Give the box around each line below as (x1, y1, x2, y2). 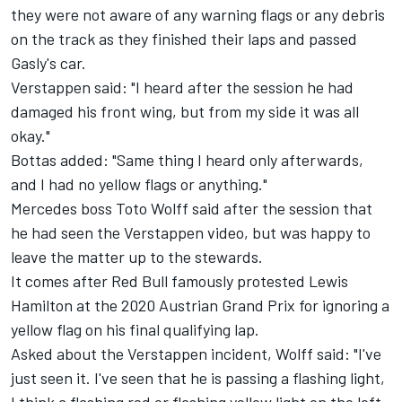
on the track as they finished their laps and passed (11, 28, 357, 48)
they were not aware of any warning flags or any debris (11, 4, 385, 24)
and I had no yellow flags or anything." (11, 173, 267, 194)
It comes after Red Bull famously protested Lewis (11, 270, 348, 291)
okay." (11, 125, 50, 145)
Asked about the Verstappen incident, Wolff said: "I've (11, 343, 381, 363)
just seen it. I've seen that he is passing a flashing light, (11, 367, 385, 388)
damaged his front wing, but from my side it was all (11, 100, 359, 121)
